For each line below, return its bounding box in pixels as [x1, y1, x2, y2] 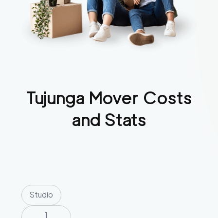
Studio [30, 190, 53, 200]
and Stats [72, 109, 146, 130]
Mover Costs [85, 87, 192, 109]
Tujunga [26, 87, 85, 109]
